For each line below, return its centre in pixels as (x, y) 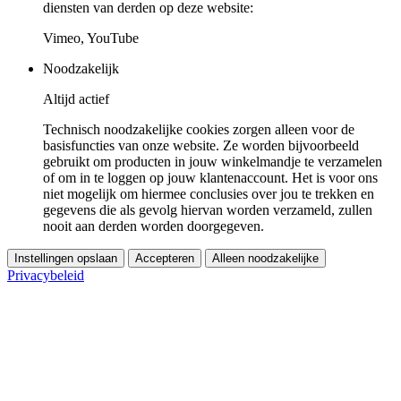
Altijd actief (76, 98)
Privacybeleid (46, 275)
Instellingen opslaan (66, 258)
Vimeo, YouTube (91, 38)
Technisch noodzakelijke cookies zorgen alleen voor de (199, 129)
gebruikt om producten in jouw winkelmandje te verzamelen (213, 161)
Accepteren (165, 258)
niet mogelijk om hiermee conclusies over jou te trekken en (209, 193)
